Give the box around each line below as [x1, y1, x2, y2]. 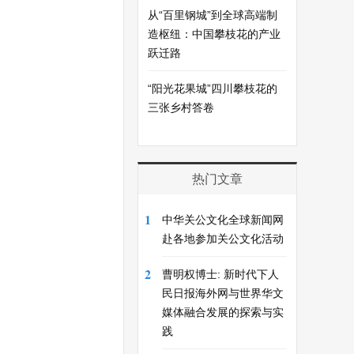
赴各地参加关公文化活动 [162, 232, 284, 245]
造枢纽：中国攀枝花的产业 [148, 28, 281, 40]
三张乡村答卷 [148, 101, 214, 114]
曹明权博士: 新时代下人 [162, 268, 279, 281]
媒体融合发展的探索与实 [162, 306, 284, 318]
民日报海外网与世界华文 [162, 287, 284, 299]
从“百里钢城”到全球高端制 [148, 9, 277, 21]
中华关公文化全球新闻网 [162, 213, 284, 226]
